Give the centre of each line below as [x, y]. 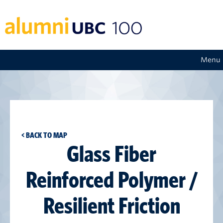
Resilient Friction [111, 205]
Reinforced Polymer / [111, 179]
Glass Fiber [111, 154]
